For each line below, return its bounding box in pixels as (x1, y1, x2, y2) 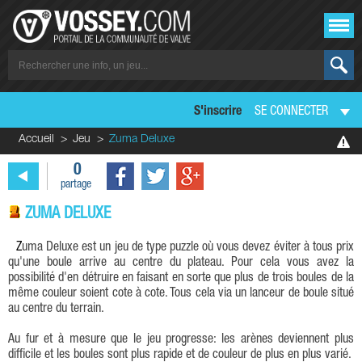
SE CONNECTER (255, 106, 328, 119)
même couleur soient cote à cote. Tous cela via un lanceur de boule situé (8, 287, 354, 301)
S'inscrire (194, 106, 242, 119)
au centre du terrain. (8, 302, 104, 316)
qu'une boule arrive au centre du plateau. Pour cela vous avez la (8, 256, 354, 270)
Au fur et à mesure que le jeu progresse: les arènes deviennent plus (8, 333, 354, 347)
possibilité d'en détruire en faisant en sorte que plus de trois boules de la (8, 271, 354, 285)
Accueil (19, 134, 54, 145)
